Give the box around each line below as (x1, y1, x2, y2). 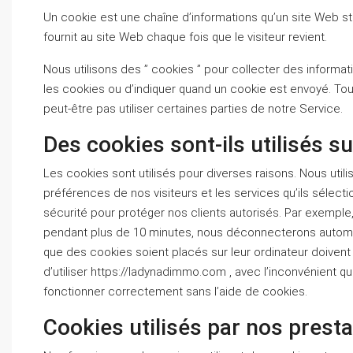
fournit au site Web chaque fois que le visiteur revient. (43, 30, 327, 44)
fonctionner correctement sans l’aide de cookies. (43, 284, 307, 299)
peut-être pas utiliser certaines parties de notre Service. (43, 102, 343, 116)
